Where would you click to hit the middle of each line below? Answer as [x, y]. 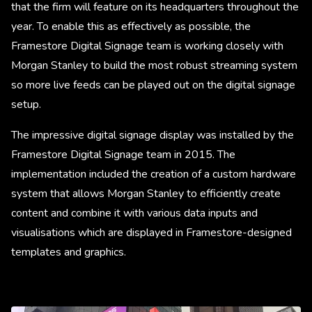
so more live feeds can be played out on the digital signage [153, 85]
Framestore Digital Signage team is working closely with [147, 46]
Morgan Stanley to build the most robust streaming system [154, 65]
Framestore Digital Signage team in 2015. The [123, 154]
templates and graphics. [70, 252]
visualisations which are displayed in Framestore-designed [151, 232]
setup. [28, 104]
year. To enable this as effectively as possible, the [131, 26]
